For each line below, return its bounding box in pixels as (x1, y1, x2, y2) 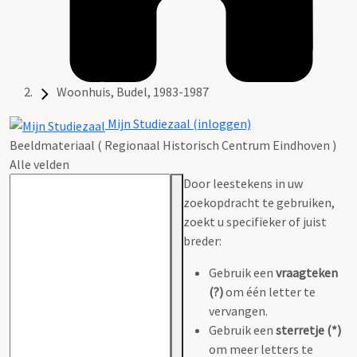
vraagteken (276, 264, 338, 280)
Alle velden (10, 155, 69, 172)
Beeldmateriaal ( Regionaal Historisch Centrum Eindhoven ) (10, 136, 336, 153)
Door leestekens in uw (183, 175, 303, 191)
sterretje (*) (276, 321, 341, 338)
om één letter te (223, 283, 316, 300)
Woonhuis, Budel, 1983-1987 (57, 84, 209, 100)
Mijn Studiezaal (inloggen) (105, 116, 251, 132)
